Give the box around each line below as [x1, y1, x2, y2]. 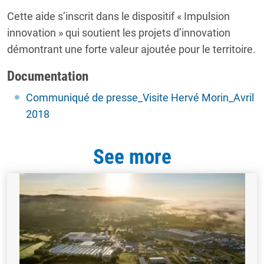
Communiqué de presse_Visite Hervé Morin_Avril [26, 91, 254, 104]
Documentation [7, 68, 88, 85]
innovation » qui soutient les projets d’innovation [7, 27, 230, 39]
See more [93, 145, 171, 170]
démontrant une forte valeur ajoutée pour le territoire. [7, 43, 256, 56]
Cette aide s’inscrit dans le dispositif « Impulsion [7, 10, 230, 23]
